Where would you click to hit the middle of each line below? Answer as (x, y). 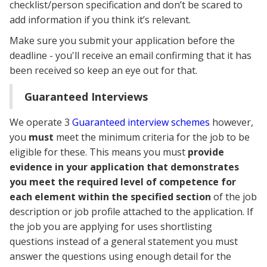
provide (206, 152)
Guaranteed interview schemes (141, 122)
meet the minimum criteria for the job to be (153, 137)
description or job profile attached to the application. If (131, 212)
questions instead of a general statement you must (124, 242)
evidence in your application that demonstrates (124, 167)
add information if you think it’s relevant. (100, 20)
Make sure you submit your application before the (122, 41)
